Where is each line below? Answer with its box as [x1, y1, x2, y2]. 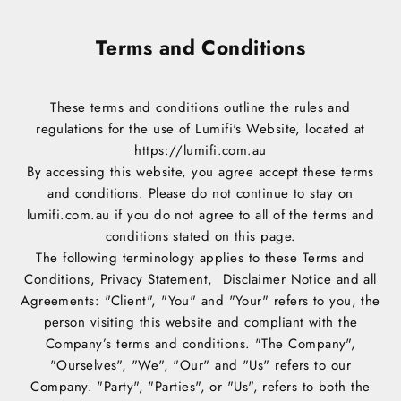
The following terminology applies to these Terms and [36, 248, 365, 269]
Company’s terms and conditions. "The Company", [45, 334, 356, 354]
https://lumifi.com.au [134, 141, 267, 161]
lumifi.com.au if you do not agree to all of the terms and [26, 205, 375, 226]
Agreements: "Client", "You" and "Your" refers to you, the [21, 291, 380, 311]
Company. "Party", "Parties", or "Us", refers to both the [30, 377, 371, 397]
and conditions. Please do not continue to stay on [47, 183, 354, 204]
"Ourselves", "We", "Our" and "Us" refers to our [49, 355, 352, 376]
